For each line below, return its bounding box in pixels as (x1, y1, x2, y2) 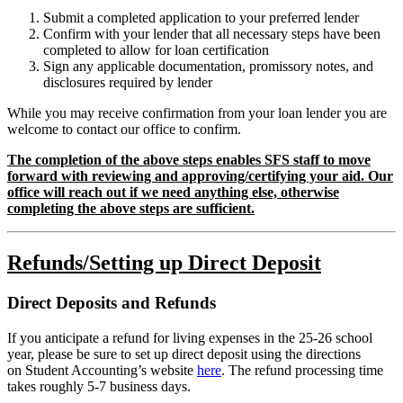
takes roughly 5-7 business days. (7, 378, 191, 394)
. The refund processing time (221, 362, 383, 378)
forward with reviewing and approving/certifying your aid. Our (7, 168, 393, 184)
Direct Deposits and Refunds (7, 292, 216, 312)
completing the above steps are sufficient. (7, 201, 255, 217)
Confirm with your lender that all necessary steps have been (43, 26, 381, 42)
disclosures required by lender (43, 75, 212, 91)
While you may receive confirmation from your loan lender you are (7, 105, 387, 121)
